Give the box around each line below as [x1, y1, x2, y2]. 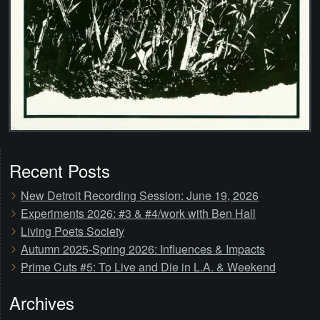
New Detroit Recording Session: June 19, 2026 [21, 187, 259, 204]
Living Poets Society [21, 223, 124, 239]
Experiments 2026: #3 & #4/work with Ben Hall [21, 205, 256, 221]
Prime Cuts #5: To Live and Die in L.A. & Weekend [21, 259, 276, 275]
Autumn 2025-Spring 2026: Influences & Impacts [21, 241, 265, 257]
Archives [9, 290, 74, 315]
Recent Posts [9, 158, 110, 183]
